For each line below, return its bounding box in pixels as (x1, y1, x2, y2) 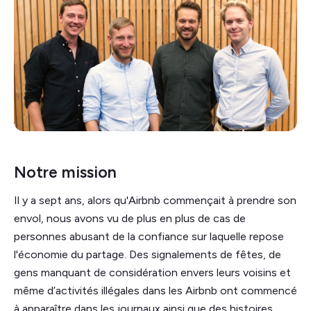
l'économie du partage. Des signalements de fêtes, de (14, 247, 281, 261)
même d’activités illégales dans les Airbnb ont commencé (14, 283, 297, 297)
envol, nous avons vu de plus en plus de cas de (14, 211, 246, 225)
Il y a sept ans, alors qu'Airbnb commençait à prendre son (14, 193, 296, 207)
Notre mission (14, 162, 117, 182)
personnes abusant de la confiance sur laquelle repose (14, 229, 284, 243)
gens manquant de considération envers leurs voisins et (14, 265, 291, 279)
